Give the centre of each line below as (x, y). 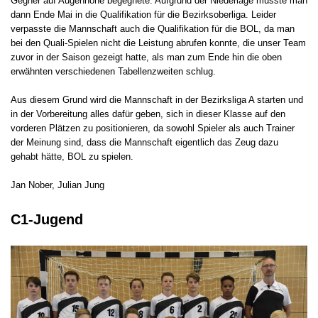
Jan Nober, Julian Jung (57, 185)
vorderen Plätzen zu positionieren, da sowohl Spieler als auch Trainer (153, 128)
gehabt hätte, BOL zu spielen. (72, 156)
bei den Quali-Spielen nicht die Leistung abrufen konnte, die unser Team (158, 43)
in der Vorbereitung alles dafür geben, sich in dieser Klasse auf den (148, 114)
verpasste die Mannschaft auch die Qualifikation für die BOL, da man (153, 28)
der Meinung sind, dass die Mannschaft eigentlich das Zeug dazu (144, 142)
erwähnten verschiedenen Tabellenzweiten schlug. (113, 71)
